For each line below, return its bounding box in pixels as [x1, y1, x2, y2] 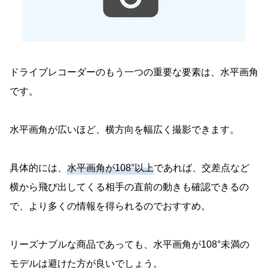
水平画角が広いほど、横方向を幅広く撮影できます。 [10, 124, 239, 135]
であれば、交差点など [154, 163, 249, 173]
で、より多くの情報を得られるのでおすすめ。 [10, 201, 211, 212]
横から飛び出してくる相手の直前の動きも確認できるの [10, 182, 249, 193]
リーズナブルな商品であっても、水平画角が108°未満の [10, 239, 249, 250]
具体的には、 [10, 163, 67, 173]
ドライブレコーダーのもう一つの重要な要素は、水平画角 [10, 67, 258, 78]
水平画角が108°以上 [67, 163, 154, 173]
